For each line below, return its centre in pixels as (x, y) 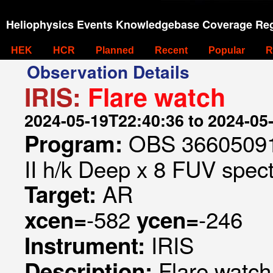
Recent (171, 50)
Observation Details (108, 72)
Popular (227, 50)
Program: (76, 143)
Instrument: (88, 245)
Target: (63, 194)
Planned (115, 50)
